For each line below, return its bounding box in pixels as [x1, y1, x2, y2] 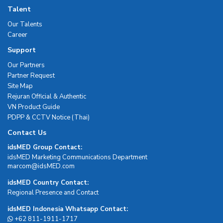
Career [7, 30, 27, 39]
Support [7, 45, 36, 55]
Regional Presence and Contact [7, 188, 99, 197]
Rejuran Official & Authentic [7, 92, 86, 101]
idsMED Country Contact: [7, 178, 89, 187]
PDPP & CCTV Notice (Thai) [7, 112, 90, 122]
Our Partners [7, 60, 45, 70]
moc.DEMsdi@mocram [7, 161, 75, 171]
